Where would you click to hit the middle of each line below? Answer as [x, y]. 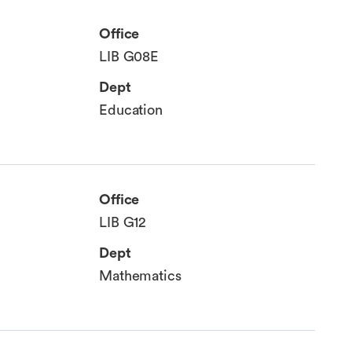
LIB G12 [123, 223]
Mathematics [140, 276]
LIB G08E [129, 57]
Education [131, 110]
